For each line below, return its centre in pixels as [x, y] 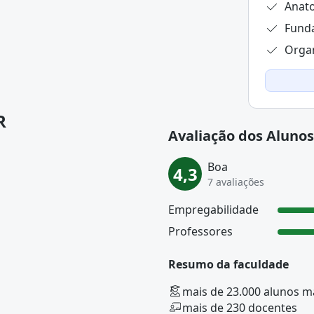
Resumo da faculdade [228, 264]
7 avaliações [236, 182]
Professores [200, 231]
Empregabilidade [213, 210]
